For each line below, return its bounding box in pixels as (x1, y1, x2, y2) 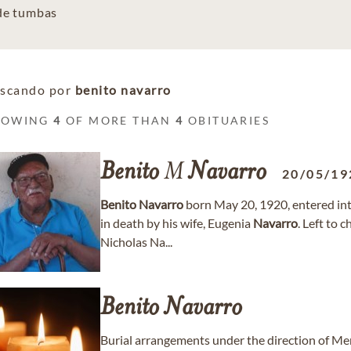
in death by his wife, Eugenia (100, 215, 253, 230)
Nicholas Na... (100, 234, 172, 249)
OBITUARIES (183, 114, 270, 127)
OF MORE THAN (61, 114, 176, 127)
